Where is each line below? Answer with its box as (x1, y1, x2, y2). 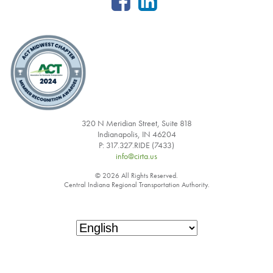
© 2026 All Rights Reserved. (95, 170, 178, 180)
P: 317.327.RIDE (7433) (99, 139, 174, 151)
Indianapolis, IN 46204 (97, 128, 176, 140)
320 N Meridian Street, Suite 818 (81, 117, 192, 129)
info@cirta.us (116, 150, 157, 161)
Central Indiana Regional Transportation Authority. (63, 179, 210, 190)
